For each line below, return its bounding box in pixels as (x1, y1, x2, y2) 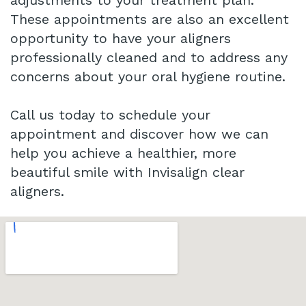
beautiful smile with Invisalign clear (10, 164, 245, 181)
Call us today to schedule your (10, 107, 210, 124)
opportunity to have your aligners (10, 30, 231, 47)
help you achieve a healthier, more (10, 145, 236, 162)
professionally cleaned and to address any (10, 49, 288, 66)
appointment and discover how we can (10, 126, 268, 143)
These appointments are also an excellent (10, 11, 289, 28)
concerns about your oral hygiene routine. (10, 68, 286, 85)
